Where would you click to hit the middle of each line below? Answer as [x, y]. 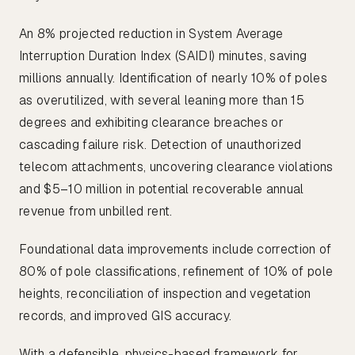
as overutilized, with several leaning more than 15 [162, 101]
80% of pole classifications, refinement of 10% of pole [176, 272]
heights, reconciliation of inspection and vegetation [165, 294]
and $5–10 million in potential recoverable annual [162, 189]
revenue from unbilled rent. [96, 212]
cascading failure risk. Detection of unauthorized [160, 145]
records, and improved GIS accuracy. [126, 316]
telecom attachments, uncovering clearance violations [176, 167]
